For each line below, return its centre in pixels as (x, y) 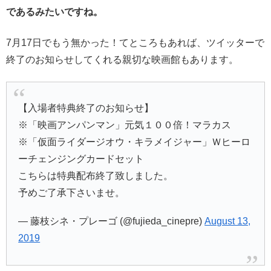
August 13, (228, 221)
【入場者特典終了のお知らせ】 (86, 108)
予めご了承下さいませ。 (72, 193)
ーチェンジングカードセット (81, 159)
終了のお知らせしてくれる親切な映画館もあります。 (122, 59)
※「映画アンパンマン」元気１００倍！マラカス (125, 125)
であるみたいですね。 (54, 12)
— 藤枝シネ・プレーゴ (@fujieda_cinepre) (112, 221)
